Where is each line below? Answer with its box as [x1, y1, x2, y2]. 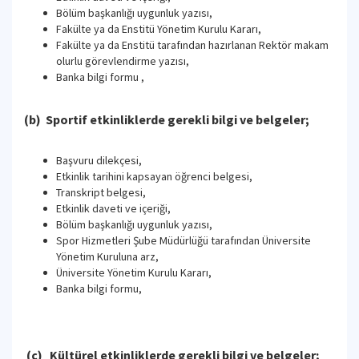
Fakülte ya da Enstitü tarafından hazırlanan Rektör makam [56, 38, 329, 52]
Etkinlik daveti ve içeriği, [56, 201, 171, 216]
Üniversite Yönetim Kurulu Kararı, [56, 265, 212, 280]
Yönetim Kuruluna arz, [56, 249, 159, 264]
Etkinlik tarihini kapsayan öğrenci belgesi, [56, 169, 252, 184]
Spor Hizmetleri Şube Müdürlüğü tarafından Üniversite [56, 233, 311, 248]
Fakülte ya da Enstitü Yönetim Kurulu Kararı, [56, 22, 261, 36]
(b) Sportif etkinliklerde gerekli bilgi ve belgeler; [24, 111, 309, 127]
